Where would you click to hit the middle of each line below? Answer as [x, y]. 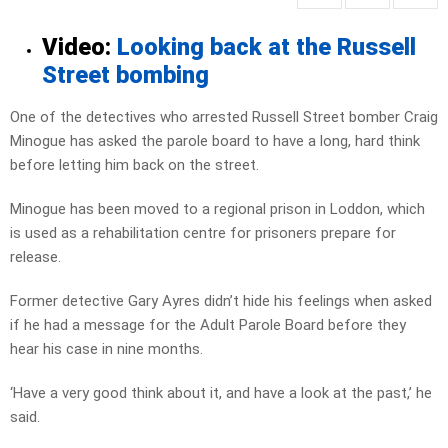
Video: [79, 47]
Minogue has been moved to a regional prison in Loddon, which [217, 209]
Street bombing [125, 75]
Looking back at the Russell [266, 47]
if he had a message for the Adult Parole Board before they [208, 325]
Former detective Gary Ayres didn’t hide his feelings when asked [221, 301]
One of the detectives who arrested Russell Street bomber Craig [224, 117]
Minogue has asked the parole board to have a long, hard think [215, 141]
